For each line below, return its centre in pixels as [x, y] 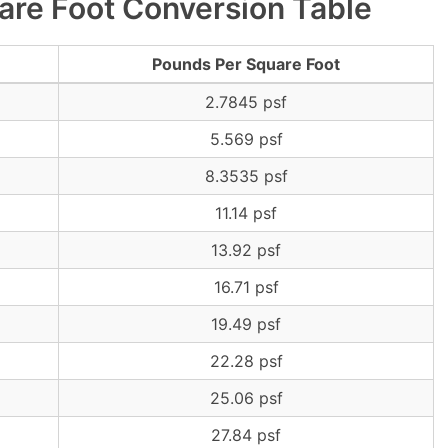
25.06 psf [246, 398]
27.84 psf [246, 435]
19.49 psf [246, 324]
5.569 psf [246, 139]
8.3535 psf [246, 176]
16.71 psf [246, 287]
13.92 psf [246, 250]
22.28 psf [246, 361]
